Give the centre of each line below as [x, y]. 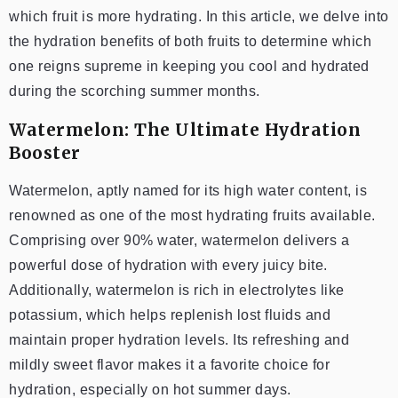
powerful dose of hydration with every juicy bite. [168, 265]
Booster [45, 152]
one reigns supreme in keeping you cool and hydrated [189, 66]
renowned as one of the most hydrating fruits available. [192, 215]
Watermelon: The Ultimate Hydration [185, 129]
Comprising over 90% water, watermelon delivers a [179, 240]
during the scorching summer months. [135, 91]
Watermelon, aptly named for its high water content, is [188, 190]
